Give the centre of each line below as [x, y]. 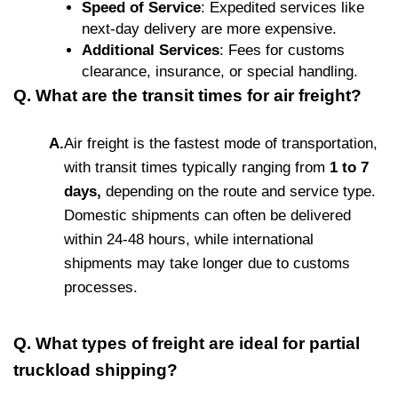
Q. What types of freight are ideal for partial [187, 343]
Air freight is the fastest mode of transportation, [221, 143]
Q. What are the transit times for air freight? [187, 95]
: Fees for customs [282, 50]
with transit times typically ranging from [197, 167]
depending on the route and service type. [239, 191]
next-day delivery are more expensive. [209, 28]
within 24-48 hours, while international [189, 239]
